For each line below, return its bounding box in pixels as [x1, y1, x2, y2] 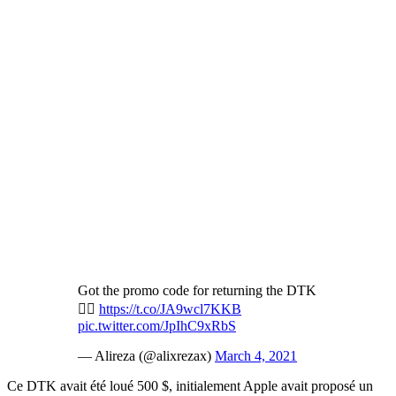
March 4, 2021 [215, 348, 297, 364]
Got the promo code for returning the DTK [78, 283, 316, 299]
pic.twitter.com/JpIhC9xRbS [78, 318, 236, 334]
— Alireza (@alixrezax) [78, 348, 215, 364]
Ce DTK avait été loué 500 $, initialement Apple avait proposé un [7, 378, 373, 394]
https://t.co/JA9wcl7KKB [99, 301, 241, 317]
